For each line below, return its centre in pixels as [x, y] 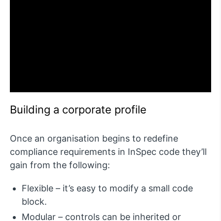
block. [34, 202]
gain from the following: [60, 165]
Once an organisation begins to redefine [94, 139]
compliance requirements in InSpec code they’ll [108, 152]
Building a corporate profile [78, 110]
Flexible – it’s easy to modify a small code [107, 188]
